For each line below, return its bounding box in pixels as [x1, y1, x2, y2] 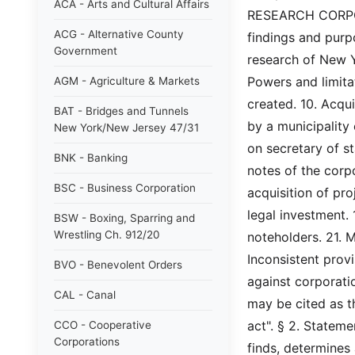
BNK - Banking [54, 151, 128, 164]
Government [54, 44, 117, 57]
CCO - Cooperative [54, 319, 151, 331]
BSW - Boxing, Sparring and [54, 212, 195, 224]
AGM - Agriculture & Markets [54, 74, 200, 87]
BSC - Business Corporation [54, 181, 196, 194]
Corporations [54, 335, 120, 348]
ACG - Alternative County [54, 28, 184, 40]
